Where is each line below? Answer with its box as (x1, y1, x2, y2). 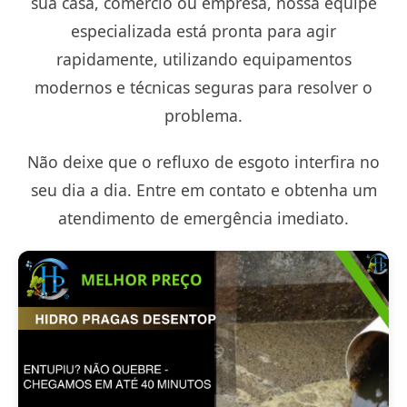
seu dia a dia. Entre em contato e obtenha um (30, 179, 377, 201)
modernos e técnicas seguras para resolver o (35, 76, 372, 98)
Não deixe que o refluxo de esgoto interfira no (27, 151, 380, 173)
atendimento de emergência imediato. (58, 207, 349, 229)
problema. (164, 104, 243, 126)
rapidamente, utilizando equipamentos (55, 48, 352, 70)
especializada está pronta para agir (71, 20, 336, 42)
